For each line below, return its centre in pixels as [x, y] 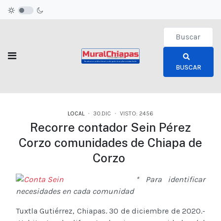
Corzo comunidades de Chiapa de [110, 143]
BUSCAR [188, 67]
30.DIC [102, 114]
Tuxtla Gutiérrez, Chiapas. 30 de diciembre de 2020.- [110, 211]
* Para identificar [170, 180]
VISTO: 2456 [137, 114]
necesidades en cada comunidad [76, 191]
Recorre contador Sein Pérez [110, 128]
